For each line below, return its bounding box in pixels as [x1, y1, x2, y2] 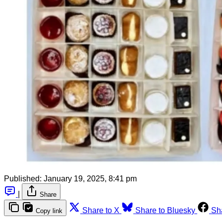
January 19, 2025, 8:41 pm [44, 174, 137, 183]
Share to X [82, 206, 119, 215]
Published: [4, 174, 42, 183]
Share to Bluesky [135, 206, 195, 215]
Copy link [36, 207, 62, 215]
